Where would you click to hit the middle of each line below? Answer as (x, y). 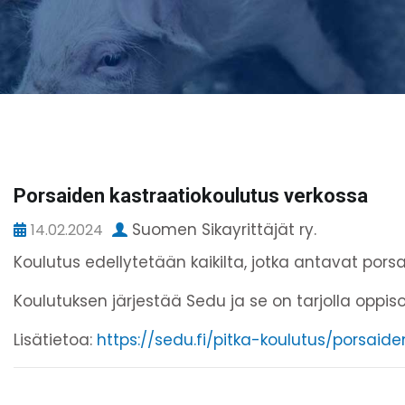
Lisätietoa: (55, 339)
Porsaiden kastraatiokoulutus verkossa (191, 196)
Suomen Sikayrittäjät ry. (224, 230)
